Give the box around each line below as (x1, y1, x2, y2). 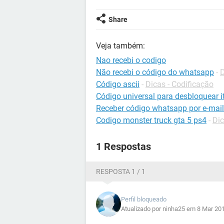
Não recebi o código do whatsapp (96, 67, 214, 77)
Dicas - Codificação (145, 79, 213, 89)
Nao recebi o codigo (96, 55, 166, 65)
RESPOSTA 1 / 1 (96, 167, 145, 175)
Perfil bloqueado (121, 195, 166, 203)
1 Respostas (96, 140, 151, 152)
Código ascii (96, 79, 139, 89)
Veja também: (96, 41, 145, 50)
